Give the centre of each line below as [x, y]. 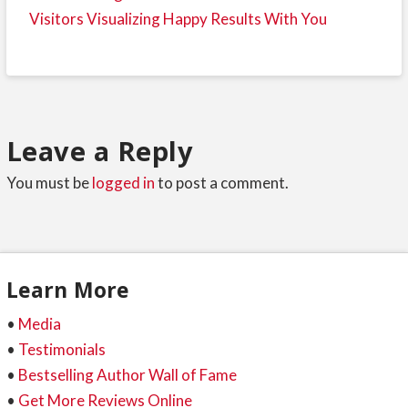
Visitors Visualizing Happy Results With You [178, 19]
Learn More [68, 290]
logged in [123, 182]
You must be [49, 182]
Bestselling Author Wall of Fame [127, 374]
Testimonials [61, 349]
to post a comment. [221, 182]
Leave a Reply [100, 150]
